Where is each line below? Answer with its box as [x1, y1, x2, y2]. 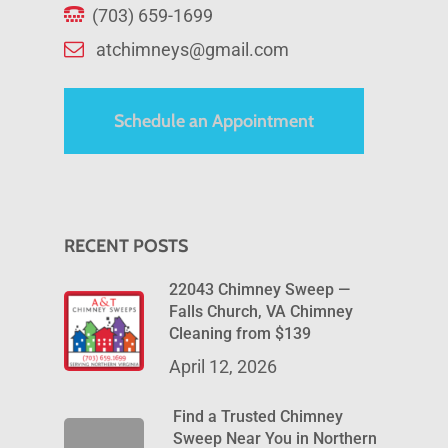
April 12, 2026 [169, 356, 277, 378]
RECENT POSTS [64, 235, 188, 258]
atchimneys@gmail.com [96, 39, 289, 61]
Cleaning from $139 [169, 324, 311, 344]
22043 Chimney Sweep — [169, 280, 350, 300]
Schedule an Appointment [114, 110, 314, 133]
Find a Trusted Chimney [173, 407, 343, 427]
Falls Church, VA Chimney [169, 302, 353, 322]
